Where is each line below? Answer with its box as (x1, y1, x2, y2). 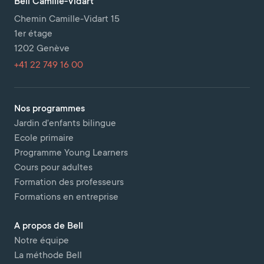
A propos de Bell (14, 221, 83, 232)
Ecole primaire (14, 133, 74, 144)
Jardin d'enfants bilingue (14, 118, 116, 129)
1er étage (14, 29, 52, 39)
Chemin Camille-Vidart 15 (14, 14, 120, 25)
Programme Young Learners (14, 148, 128, 159)
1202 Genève (14, 44, 70, 54)
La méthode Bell (14, 250, 82, 261)
